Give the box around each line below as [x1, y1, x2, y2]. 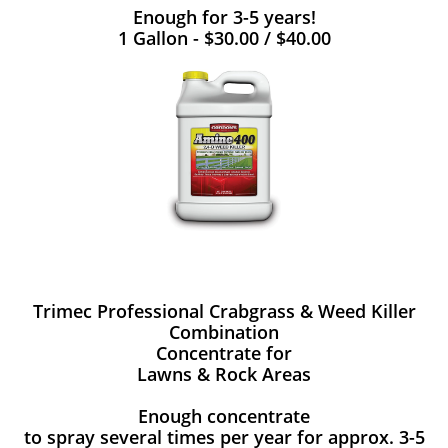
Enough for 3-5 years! [132, 5, 316, 29]
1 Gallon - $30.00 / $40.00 [117, 26, 331, 50]
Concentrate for [156, 341, 292, 365]
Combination [169, 320, 279, 344]
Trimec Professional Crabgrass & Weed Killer [32, 299, 416, 323]
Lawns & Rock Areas [137, 362, 311, 386]
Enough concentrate [138, 404, 310, 428]
